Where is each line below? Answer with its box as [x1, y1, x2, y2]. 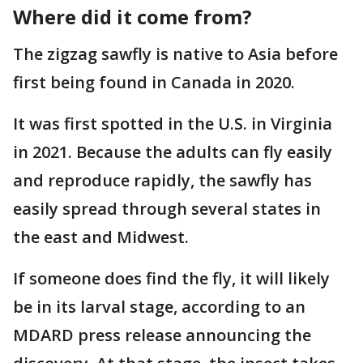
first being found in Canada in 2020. [13, 71, 299, 94]
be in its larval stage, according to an [13, 296, 305, 318]
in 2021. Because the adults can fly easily [13, 141, 332, 164]
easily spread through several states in [13, 198, 321, 220]
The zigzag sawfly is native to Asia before [13, 43, 338, 66]
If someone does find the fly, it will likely [13, 267, 330, 290]
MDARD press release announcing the [13, 324, 311, 347]
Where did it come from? [13, 3, 252, 31]
